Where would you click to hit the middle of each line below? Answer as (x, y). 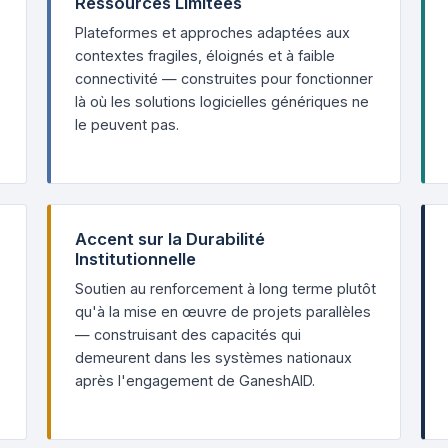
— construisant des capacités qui (187, 334)
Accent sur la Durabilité (169, 239)
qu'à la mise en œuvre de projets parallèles (222, 311)
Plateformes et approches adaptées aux (212, 32)
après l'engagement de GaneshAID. (194, 380)
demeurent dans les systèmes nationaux (213, 357)
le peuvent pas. (126, 124)
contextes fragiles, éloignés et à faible (204, 55)
